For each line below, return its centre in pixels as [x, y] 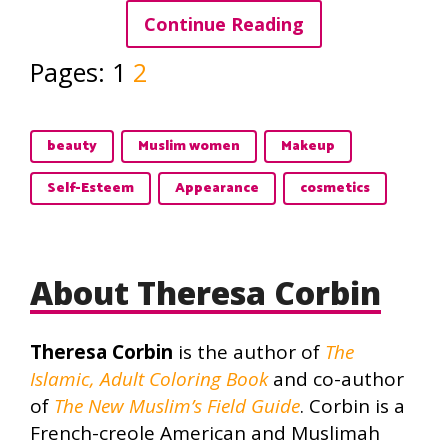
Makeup [308, 147]
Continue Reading [224, 24]
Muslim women [189, 147]
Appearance [217, 189]
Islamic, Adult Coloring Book [149, 379]
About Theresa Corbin [205, 293]
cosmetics [335, 189]
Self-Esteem [90, 189]
